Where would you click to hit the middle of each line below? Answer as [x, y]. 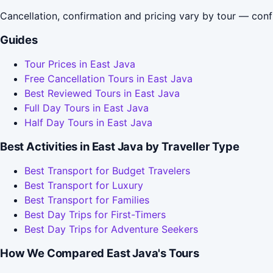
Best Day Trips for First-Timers [95, 215]
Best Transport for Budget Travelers [107, 171]
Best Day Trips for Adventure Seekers [111, 229]
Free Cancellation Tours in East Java [108, 79]
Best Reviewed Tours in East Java [102, 94]
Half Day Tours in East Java [88, 123]
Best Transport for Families [87, 200]
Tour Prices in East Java [80, 64]
